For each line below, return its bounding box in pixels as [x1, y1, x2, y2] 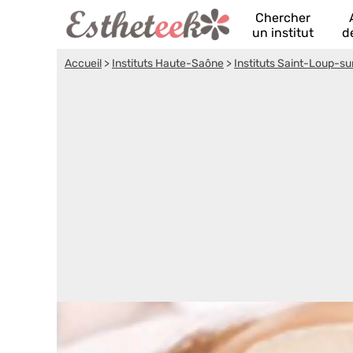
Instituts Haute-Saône [112, 57, 224, 70]
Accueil [65, 57, 102, 70]
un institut [252, 25, 314, 40]
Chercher [255, 10, 310, 25]
